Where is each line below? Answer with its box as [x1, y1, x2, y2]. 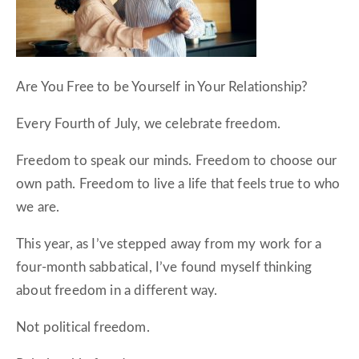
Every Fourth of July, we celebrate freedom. [16, 117, 281, 131]
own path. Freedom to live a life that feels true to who [16, 177, 341, 192]
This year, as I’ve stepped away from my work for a [16, 237, 322, 252]
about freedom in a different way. [16, 284, 218, 298]
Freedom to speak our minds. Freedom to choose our [16, 154, 337, 168]
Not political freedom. [16, 321, 150, 335]
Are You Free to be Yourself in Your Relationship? [16, 80, 309, 95]
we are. [16, 200, 60, 215]
